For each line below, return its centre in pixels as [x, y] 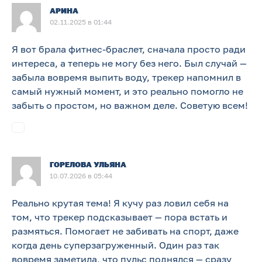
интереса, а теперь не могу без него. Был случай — [129, 63]
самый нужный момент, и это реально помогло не [127, 91]
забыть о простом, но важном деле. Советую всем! [130, 105]
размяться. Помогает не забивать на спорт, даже [125, 231]
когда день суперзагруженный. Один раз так [116, 245]
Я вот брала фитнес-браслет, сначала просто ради [129, 49]
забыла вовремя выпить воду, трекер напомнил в [126, 77]
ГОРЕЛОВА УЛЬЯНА [88, 164]
